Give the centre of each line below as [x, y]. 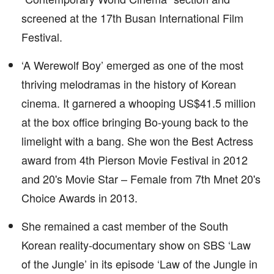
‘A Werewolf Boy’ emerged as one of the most [132, 65]
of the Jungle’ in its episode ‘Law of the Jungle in [139, 264]
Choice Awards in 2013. [80, 198]
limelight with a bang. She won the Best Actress [137, 141]
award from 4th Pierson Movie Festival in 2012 [135, 160]
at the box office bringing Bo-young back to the [135, 122]
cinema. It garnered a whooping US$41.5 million [139, 103]
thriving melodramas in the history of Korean [129, 84]
